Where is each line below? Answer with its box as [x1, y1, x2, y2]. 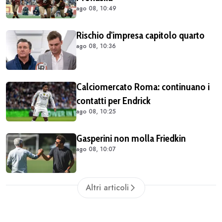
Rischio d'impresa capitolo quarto [76, 29, 205, 41]
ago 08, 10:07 [76, 144, 116, 154]
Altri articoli [85, 181, 129, 193]
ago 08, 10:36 [76, 41, 116, 51]
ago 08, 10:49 [76, 3, 116, 13]
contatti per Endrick [76, 94, 151, 107]
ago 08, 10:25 [76, 107, 116, 116]
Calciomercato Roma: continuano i [76, 80, 210, 93]
